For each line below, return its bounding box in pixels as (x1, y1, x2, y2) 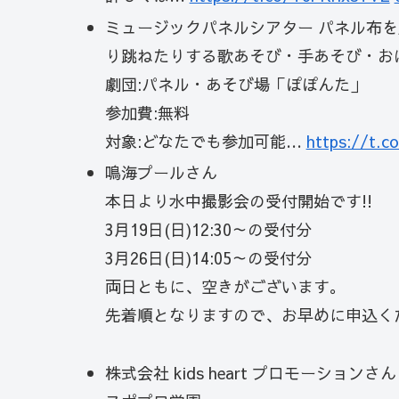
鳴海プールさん (104, 161, 217, 184)
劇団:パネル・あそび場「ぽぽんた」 (104, 72, 366, 95)
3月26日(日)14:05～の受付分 (104, 247, 312, 270)
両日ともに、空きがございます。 (104, 275, 346, 298)
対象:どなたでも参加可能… (104, 129, 306, 152)
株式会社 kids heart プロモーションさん (104, 361, 396, 384)
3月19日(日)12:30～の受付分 (104, 218, 312, 241)
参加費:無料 (104, 101, 190, 124)
